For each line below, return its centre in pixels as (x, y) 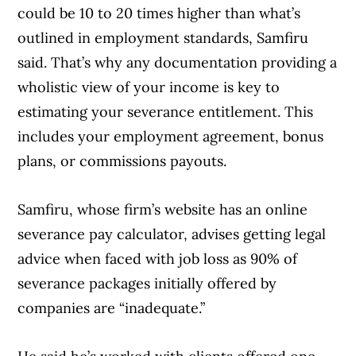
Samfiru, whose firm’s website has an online (163, 209)
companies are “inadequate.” (114, 308)
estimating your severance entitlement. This (166, 111)
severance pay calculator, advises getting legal (172, 234)
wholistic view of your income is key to (149, 87)
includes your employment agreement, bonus (171, 136)
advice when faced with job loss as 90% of (158, 258)
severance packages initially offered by (147, 283)
